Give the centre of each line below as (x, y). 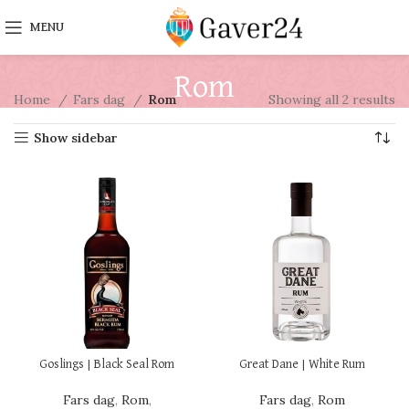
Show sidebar (76, 138)
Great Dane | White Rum (302, 365)
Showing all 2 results (332, 100)
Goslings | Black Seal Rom (107, 365)
